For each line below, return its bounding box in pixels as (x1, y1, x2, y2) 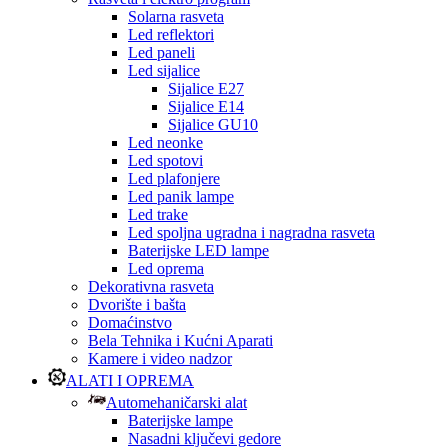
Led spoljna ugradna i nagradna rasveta (128, 224, 375, 242)
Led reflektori (128, 26, 214, 44)
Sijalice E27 (168, 80, 244, 98)
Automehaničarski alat (106, 394, 247, 412)
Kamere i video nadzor (88, 350, 232, 368)
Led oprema (128, 260, 204, 278)
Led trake (128, 206, 188, 224)
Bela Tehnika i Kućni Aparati (88, 332, 273, 350)
